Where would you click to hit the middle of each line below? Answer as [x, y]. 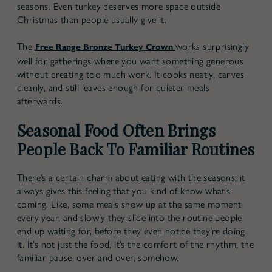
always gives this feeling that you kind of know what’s [124, 191]
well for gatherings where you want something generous [131, 61]
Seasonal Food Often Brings [117, 130]
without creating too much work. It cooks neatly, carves [131, 74]
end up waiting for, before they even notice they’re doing [131, 231]
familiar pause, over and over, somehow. [98, 257]
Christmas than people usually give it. [92, 19]
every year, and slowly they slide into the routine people [130, 217]
